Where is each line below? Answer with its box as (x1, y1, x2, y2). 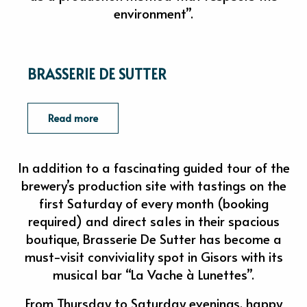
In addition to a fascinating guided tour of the (17, 158, 290, 176)
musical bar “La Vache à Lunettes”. (53, 265, 254, 283)
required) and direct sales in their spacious (27, 211, 280, 230)
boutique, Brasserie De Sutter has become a (25, 229, 282, 247)
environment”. (114, 3, 193, 22)
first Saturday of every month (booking (38, 193, 269, 212)
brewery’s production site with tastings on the (21, 175, 286, 194)
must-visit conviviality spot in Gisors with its (24, 247, 283, 265)
